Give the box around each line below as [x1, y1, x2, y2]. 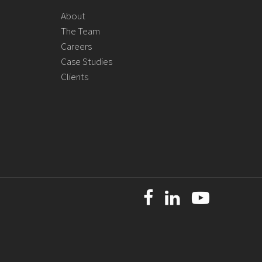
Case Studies [61, 55, 113, 68]
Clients [61, 70, 89, 83]
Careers [61, 40, 92, 53]
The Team [61, 25, 101, 37]
